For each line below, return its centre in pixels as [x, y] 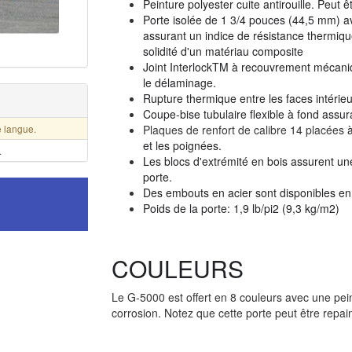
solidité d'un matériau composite [223, 51]
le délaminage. [179, 82]
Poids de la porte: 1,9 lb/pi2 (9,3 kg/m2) [241, 208]
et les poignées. [182, 145]
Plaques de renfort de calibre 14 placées [245, 130]
